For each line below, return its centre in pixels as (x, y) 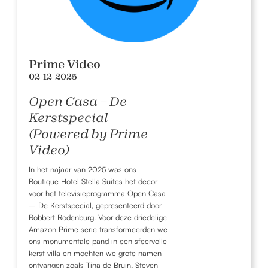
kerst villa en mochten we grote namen (95, 253)
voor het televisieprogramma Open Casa (97, 193)
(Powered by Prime (88, 133)
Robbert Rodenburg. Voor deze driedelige (98, 217)
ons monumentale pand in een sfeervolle (98, 241)
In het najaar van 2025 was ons (83, 169)
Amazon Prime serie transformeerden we (98, 229)
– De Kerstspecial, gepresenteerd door (95, 205)
